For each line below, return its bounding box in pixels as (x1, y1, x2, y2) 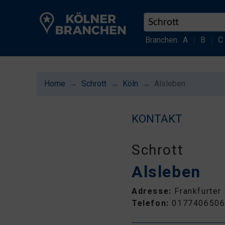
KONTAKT (132, 112, 182, 125)
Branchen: (145, 35, 179, 45)
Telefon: (132, 198, 172, 208)
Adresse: (132, 186, 175, 196)
